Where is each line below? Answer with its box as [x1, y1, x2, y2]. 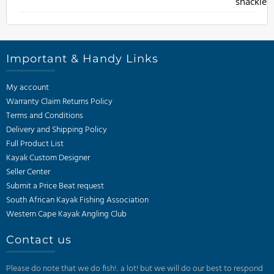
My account [6, 81, 49, 95]
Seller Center [6, 165, 50, 179]
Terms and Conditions [6, 109, 83, 123]
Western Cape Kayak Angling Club [6, 207, 127, 221]
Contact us [6, 233, 72, 246]
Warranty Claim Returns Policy [6, 95, 113, 109]
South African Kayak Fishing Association [6, 193, 149, 207]
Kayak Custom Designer [6, 151, 90, 165]
